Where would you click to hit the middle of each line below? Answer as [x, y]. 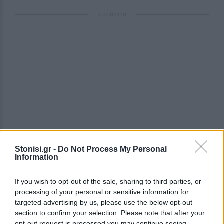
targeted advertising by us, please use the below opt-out [104, 202]
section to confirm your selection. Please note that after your [110, 213]
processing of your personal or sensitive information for [102, 192]
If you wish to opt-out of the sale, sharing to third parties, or [108, 181]
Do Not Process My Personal [112, 149]
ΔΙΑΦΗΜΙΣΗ [112, 15]
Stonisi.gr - [36, 149]
